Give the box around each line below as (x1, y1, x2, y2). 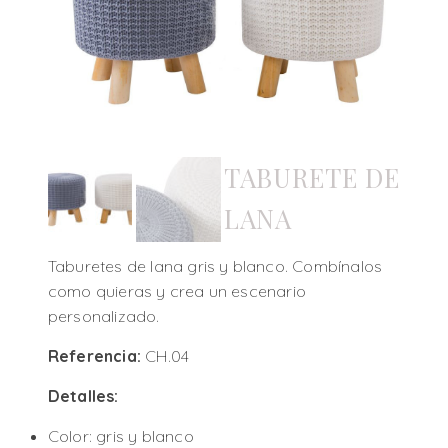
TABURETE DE (224, 159, 401, 195)
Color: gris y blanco (47, 425, 194, 446)
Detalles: (47, 385, 119, 406)
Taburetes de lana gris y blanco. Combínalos (47, 255, 383, 276)
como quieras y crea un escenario (47, 280, 307, 301)
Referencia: (47, 345, 146, 366)
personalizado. (47, 305, 160, 326)
